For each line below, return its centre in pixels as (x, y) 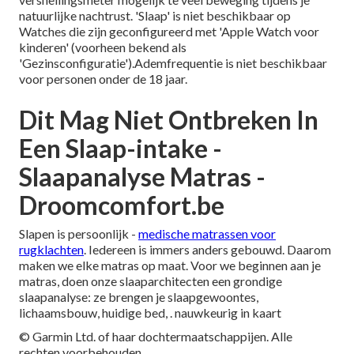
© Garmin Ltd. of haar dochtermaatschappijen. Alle (156, 336)
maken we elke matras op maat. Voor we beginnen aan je (170, 265)
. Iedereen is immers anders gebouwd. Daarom (207, 249)
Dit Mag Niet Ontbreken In (169, 119)
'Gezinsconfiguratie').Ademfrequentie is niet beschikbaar (173, 62)
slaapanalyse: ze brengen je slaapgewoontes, (139, 296)
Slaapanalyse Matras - (142, 176)
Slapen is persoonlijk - (79, 233)
